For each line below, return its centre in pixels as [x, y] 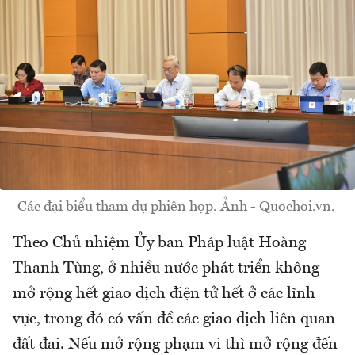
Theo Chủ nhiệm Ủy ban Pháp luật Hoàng [159, 243]
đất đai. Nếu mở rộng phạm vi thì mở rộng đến [175, 344]
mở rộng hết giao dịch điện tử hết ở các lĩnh [164, 294]
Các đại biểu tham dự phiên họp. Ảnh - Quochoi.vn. [177, 206]
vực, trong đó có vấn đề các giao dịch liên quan [174, 319]
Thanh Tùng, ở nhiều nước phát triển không [166, 268]
